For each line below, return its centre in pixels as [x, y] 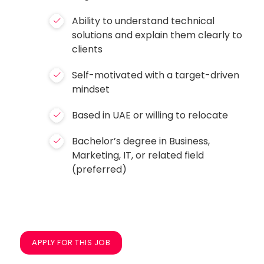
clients [88, 49]
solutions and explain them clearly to [157, 35]
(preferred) [100, 169]
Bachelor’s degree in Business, [141, 141]
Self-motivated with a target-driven [156, 75]
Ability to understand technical [143, 21]
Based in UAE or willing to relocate [150, 115]
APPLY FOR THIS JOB [71, 242]
